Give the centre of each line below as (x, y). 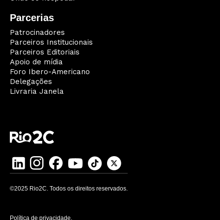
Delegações (31, 82)
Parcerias (32, 18)
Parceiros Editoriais (45, 52)
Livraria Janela (37, 92)
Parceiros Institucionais (51, 42)
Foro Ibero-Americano (50, 72)
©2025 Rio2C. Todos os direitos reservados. (69, 189)
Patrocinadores (37, 33)
